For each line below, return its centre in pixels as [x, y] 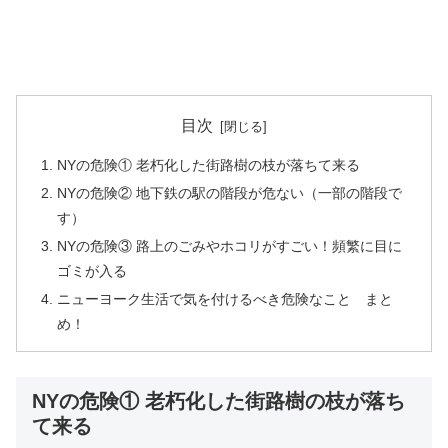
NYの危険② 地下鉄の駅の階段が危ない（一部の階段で [230, 192]
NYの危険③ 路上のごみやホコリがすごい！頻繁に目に [230, 245]
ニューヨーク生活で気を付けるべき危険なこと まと [225, 298]
